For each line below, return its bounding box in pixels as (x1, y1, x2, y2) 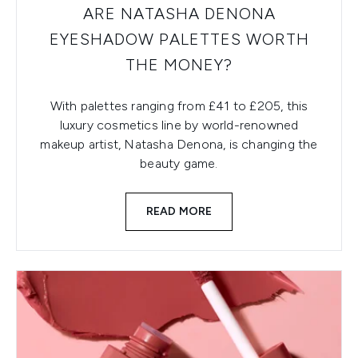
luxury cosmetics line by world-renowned (59, 117, 299, 133)
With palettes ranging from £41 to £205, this (50, 98, 308, 114)
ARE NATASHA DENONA (82, 4, 276, 24)
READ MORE (145, 205, 213, 219)
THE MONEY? (125, 55, 233, 75)
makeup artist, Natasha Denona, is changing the (40, 137, 318, 153)
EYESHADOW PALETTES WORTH (49, 30, 309, 50)
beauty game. (140, 156, 218, 172)
